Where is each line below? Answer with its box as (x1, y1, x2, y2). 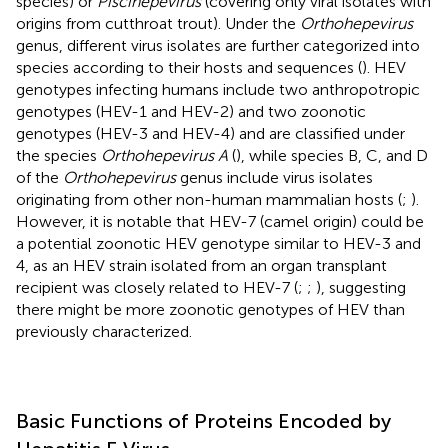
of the (16, 167, 63, 187)
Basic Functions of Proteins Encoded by (16, 408, 391, 433)
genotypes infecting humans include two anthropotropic (16, 79, 420, 99)
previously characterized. (16, 321, 192, 341)
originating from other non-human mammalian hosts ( (16, 189, 402, 209)
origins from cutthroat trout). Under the (16, 13, 300, 33)
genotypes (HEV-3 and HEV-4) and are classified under (16, 123, 405, 143)
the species (16, 145, 101, 165)
